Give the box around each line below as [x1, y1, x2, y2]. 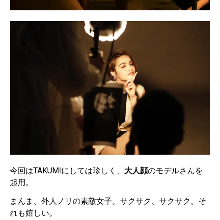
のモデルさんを [148, 165, 203, 175]
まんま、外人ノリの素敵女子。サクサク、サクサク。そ [10, 196, 206, 206]
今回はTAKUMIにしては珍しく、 [10, 165, 124, 175]
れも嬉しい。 [10, 208, 57, 218]
